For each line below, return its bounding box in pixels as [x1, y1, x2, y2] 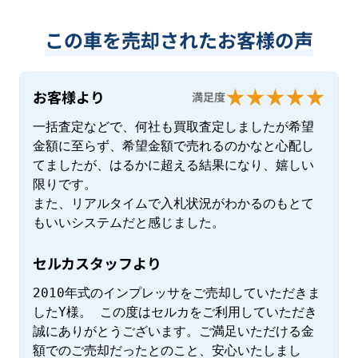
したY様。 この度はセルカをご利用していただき [33, 304, 317, 320]
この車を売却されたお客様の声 [45, 26, 313, 54]
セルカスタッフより [33, 253, 161, 274]
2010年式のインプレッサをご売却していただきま [33, 285, 320, 301]
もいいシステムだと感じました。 [33, 215, 225, 231]
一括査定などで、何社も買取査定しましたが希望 [33, 119, 314, 135]
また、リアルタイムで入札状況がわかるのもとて [33, 196, 314, 212]
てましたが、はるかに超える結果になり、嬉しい [33, 157, 314, 173]
